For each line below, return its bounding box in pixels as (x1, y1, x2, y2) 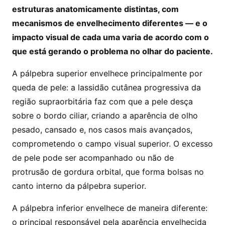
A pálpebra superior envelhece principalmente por (12, 68, 202, 78)
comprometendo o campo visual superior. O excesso (12, 139, 213, 149)
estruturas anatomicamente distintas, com (12, 4, 179, 14)
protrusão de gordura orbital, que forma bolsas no (12, 167, 204, 177)
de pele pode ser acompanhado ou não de (12, 153, 174, 163)
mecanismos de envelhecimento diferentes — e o (12, 18, 207, 28)
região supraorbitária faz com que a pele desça (12, 96, 193, 106)
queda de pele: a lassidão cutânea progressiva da (12, 82, 201, 92)
